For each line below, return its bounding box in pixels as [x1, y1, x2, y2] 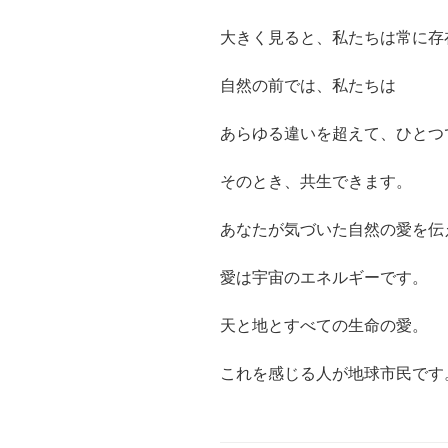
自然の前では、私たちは [220, 77, 396, 95]
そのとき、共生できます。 [220, 173, 412, 191]
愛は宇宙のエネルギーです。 [220, 269, 428, 287]
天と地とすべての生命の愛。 [220, 317, 428, 335]
